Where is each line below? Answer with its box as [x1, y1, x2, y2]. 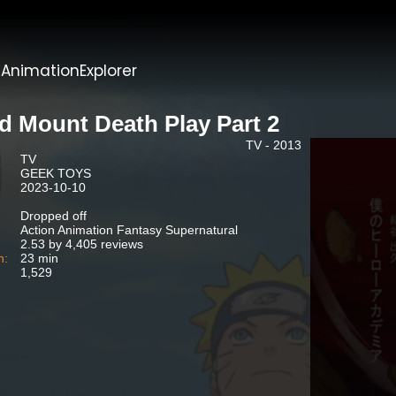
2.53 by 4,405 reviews [19, 237, 143, 251]
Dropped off [19, 209, 87, 223]
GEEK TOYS [19, 166, 91, 180]
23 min [19, 251, 58, 265]
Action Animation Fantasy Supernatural [19, 223, 238, 237]
